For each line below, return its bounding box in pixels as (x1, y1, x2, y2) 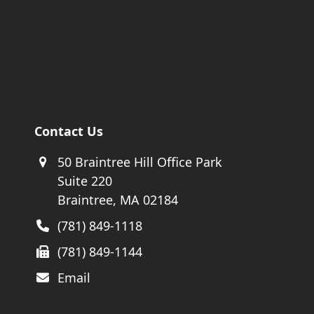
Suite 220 (57, 172, 112, 190)
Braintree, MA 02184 (57, 191, 178, 209)
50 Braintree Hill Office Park (57, 153, 222, 171)
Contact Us (34, 123, 104, 140)
